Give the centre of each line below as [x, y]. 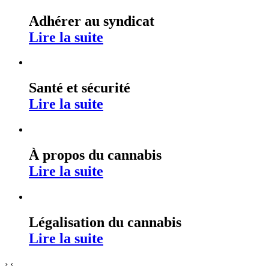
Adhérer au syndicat [92, 21]
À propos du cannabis [95, 155]
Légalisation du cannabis [105, 222]
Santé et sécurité [80, 88]
